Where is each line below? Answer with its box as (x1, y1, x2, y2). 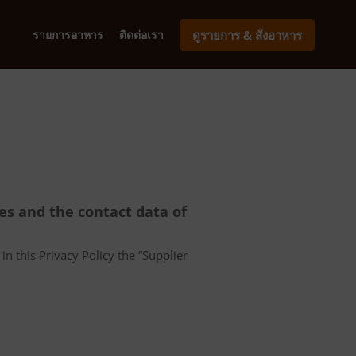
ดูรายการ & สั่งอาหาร (192, 26, 302, 43)
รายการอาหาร (33, 26, 103, 42)
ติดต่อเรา (119, 26, 164, 42)
